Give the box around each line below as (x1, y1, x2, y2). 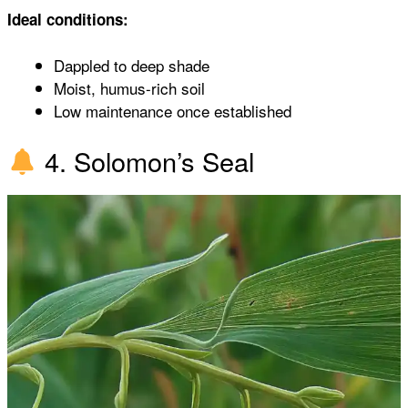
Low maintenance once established (54, 99, 291, 123)
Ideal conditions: (7, 7, 128, 30)
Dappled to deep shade (54, 54, 209, 77)
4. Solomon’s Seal (37, 141, 255, 179)
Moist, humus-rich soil (54, 76, 205, 100)
